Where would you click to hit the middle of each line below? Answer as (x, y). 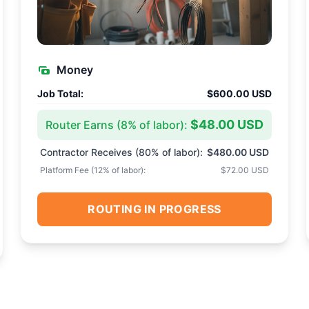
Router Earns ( (83, 124)
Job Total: (61, 93)
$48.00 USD (227, 124)
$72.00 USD (245, 170)
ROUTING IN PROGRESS (154, 209)
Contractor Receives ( (90, 152)
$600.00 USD (239, 93)
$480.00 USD (238, 152)
